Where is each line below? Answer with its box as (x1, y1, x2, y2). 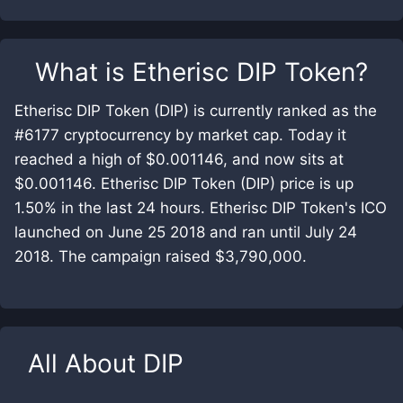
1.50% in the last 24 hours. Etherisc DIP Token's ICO (14, 199, 387, 217)
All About (28, 348, 143, 379)
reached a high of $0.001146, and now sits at (14, 150, 344, 168)
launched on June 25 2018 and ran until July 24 (14, 223, 357, 241)
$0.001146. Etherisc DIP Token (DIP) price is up (14, 175, 354, 193)
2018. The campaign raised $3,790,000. (14, 247, 307, 265)
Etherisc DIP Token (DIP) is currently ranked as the (14, 102, 377, 120)
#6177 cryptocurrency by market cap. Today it (14, 126, 346, 144)
